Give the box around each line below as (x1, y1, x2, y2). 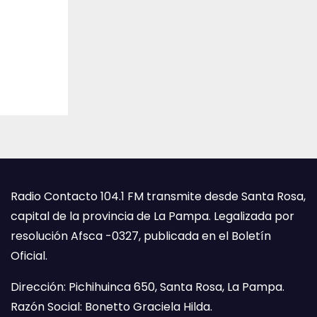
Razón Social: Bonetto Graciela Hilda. (11, 299, 212, 315)
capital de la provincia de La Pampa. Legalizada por (11, 208, 294, 224)
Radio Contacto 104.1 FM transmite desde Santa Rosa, (11, 188, 306, 204)
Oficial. (11, 248, 47, 264)
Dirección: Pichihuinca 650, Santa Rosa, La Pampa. (11, 279, 284, 295)
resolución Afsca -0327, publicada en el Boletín (11, 228, 271, 244)
